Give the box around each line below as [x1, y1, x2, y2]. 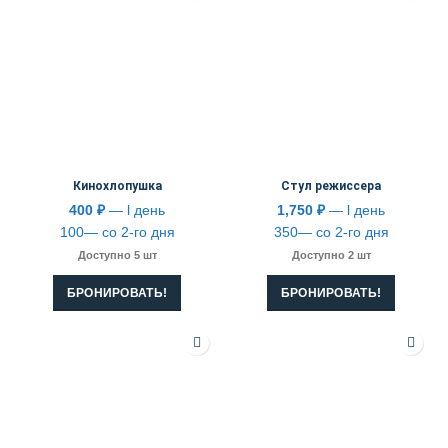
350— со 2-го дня [273, 224, 389, 241]
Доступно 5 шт [77, 249, 157, 262]
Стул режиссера [281, 179, 381, 194]
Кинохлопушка [72, 179, 162, 194]
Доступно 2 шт [291, 249, 371, 262]
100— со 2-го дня [59, 224, 175, 241]
